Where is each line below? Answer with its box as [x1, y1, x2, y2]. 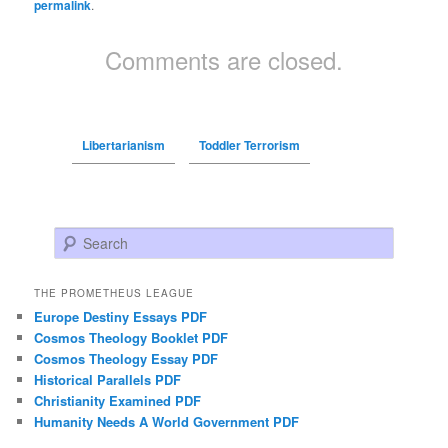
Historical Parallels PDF [34, 369, 182, 389]
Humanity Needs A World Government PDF [34, 411, 300, 431]
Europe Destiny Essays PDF [34, 306, 208, 326]
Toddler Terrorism [198, 135, 300, 154]
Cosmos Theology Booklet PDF [34, 327, 229, 347]
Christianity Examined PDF [34, 390, 202, 410]
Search [54, 227, 95, 247]
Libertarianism [81, 135, 165, 154]
